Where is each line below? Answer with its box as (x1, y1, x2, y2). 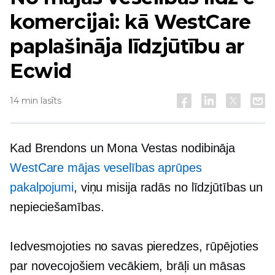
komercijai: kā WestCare (10, 10, 251, 34)
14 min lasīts (10, 95, 61, 106)
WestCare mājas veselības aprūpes (10, 161, 202, 174)
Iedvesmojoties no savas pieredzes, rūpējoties (10, 239, 258, 253)
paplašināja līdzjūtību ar (10, 34, 245, 58)
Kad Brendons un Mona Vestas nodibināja (10, 141, 236, 155)
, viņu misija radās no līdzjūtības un (73, 180, 263, 194)
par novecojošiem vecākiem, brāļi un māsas (10, 259, 246, 273)
